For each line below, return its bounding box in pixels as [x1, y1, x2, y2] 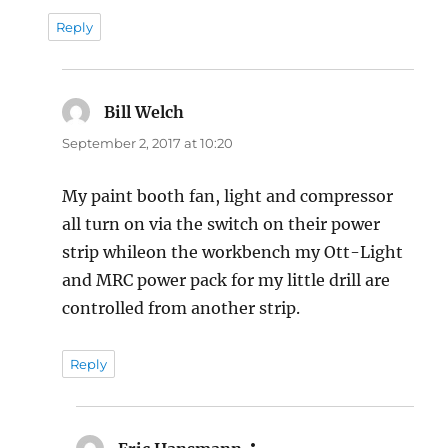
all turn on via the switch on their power [62, 214, 381, 235]
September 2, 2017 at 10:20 [62, 135, 234, 152]
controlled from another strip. [62, 298, 301, 319]
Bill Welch [104, 102, 185, 123]
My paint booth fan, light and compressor [62, 186, 394, 207]
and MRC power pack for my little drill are [62, 270, 391, 291]
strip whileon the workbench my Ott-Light [62, 242, 404, 263]
